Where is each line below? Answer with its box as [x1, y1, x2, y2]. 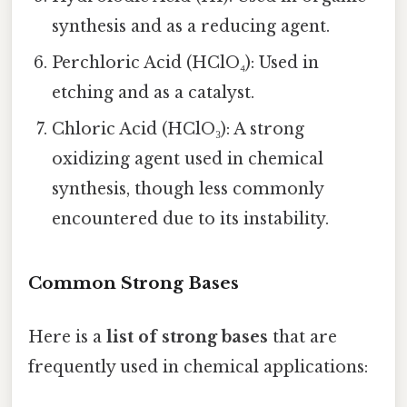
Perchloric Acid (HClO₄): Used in [52, 53, 320, 74]
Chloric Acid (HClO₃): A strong [52, 119, 305, 140]
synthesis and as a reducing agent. [52, 16, 331, 37]
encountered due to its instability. [52, 209, 330, 230]
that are [268, 327, 337, 348]
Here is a [28, 327, 106, 348]
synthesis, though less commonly [52, 179, 324, 200]
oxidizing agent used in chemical [52, 149, 324, 170]
